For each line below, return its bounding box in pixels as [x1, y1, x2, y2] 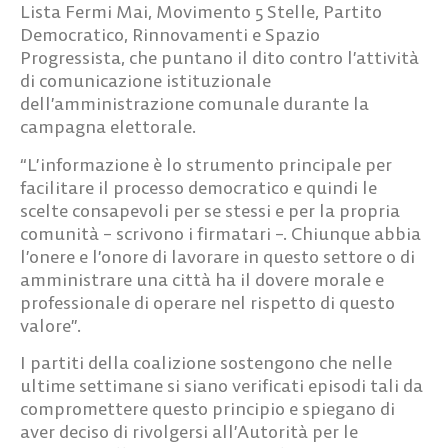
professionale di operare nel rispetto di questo [20, 290, 395, 314]
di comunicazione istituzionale [20, 69, 271, 93]
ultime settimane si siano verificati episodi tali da [20, 374, 423, 398]
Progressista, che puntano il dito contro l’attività [20, 46, 419, 70]
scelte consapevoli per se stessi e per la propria [20, 198, 400, 222]
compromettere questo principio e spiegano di [20, 397, 395, 421]
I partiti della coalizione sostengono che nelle [20, 351, 392, 375]
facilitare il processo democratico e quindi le [20, 175, 377, 199]
